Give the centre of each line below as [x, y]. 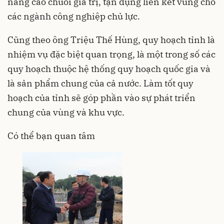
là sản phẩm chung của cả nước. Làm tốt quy [100, 83]
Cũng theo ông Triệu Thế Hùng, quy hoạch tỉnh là [111, 40]
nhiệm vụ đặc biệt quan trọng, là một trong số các [111, 54]
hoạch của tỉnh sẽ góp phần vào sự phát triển [101, 98]
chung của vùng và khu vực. [66, 112]
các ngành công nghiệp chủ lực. [74, 16]
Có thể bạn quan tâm [51, 136]
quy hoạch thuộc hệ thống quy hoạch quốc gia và [109, 69]
